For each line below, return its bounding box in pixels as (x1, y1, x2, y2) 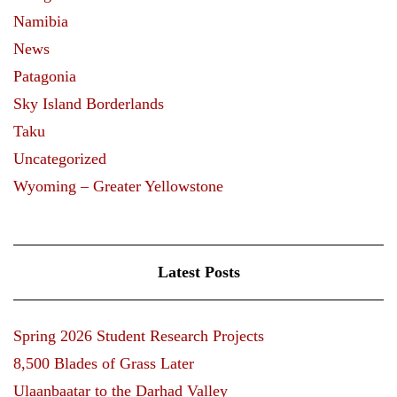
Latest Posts (157, 262, 240, 281)
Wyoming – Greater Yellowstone (13, 176, 223, 195)
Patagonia (13, 66, 76, 85)
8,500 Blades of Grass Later (13, 354, 194, 372)
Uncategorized (13, 149, 106, 167)
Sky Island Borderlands (13, 94, 164, 113)
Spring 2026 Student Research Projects (13, 326, 264, 345)
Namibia (13, 12, 68, 30)
